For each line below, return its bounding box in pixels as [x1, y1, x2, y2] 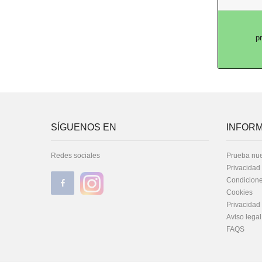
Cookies [226, 188, 253, 196]
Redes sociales [51, 151, 100, 160]
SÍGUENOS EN [51, 122, 116, 132]
